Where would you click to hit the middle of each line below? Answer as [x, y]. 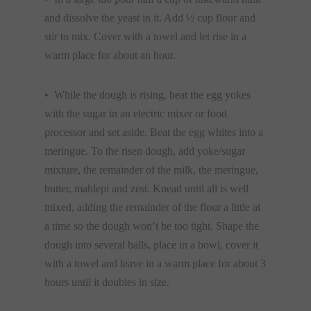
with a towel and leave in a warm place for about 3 [155, 263]
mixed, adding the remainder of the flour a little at [152, 207]
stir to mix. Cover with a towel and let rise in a [145, 36]
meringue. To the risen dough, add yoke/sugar [145, 151]
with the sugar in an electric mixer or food [136, 114]
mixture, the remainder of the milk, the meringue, [151, 170]
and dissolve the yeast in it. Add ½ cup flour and [150, 18]
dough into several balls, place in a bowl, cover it [151, 245]
